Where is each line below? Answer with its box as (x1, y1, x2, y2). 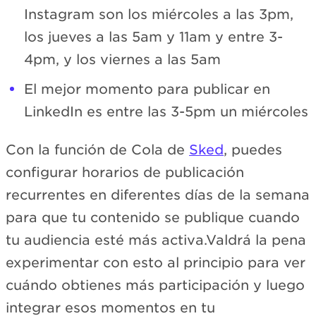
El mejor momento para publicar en (24, 80, 270, 97)
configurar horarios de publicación (6, 164, 244, 181)
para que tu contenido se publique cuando (6, 209, 300, 226)
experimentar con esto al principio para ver (6, 255, 305, 272)
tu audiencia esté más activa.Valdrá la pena (6, 232, 306, 249)
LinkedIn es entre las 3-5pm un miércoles (24, 103, 308, 120)
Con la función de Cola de (6, 142, 189, 159)
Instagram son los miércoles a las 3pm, (24, 6, 293, 23)
